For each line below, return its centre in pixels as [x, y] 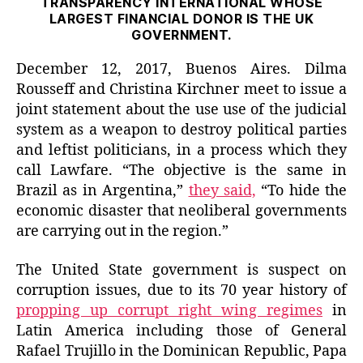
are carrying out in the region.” [122, 232]
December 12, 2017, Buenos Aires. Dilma [181, 70]
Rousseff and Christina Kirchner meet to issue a [181, 90]
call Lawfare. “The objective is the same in [181, 171]
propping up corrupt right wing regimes [169, 310]
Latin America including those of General [181, 331]
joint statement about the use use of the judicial [181, 110]
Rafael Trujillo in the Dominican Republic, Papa [181, 351]
